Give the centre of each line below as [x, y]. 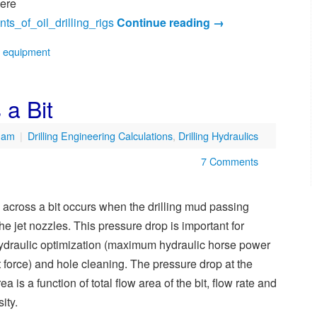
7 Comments [230, 161]
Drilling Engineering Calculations [100, 136]
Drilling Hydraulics [218, 136]
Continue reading [165, 23]
